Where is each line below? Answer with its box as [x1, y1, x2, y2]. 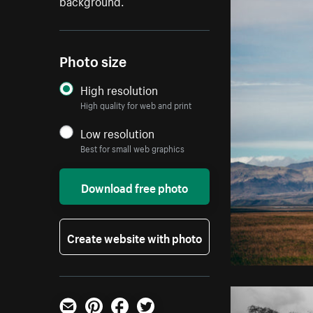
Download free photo [81, 177, 189, 196]
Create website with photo [67, 228, 203, 247]
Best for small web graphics [80, 141, 185, 155]
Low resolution [80, 123, 155, 142]
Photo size [59, 49, 127, 71]
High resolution [80, 80, 159, 99]
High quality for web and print [80, 98, 192, 112]
